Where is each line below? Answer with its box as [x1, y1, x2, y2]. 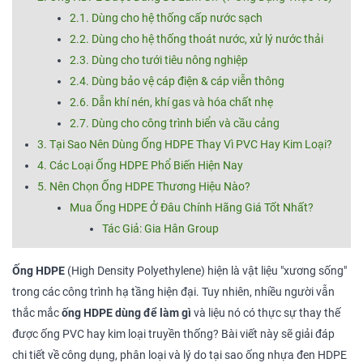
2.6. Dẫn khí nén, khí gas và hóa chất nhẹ [70, 96, 273, 110]
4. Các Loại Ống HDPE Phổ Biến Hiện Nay [37, 159, 243, 173]
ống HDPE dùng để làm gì [62, 306, 191, 321]
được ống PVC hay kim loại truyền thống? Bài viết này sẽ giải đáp [12, 327, 335, 342]
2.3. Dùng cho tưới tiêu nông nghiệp [70, 53, 248, 68]
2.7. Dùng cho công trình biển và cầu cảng [70, 117, 280, 131]
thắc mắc [12, 306, 62, 321]
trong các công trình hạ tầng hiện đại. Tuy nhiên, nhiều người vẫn [12, 285, 335, 300]
